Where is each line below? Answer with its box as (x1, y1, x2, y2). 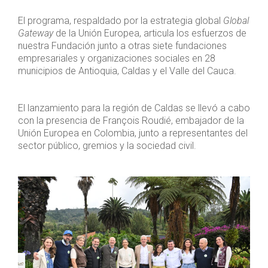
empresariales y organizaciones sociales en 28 (18, 52, 215, 64)
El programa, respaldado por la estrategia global (18, 14, 223, 26)
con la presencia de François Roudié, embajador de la (18, 114, 244, 126)
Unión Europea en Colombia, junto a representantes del (18, 127, 248, 139)
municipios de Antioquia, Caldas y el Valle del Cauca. (18, 65, 236, 77)
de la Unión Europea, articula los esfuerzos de (53, 27, 246, 39)
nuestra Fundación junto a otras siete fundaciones (18, 39, 227, 51)
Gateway (18, 27, 53, 39)
